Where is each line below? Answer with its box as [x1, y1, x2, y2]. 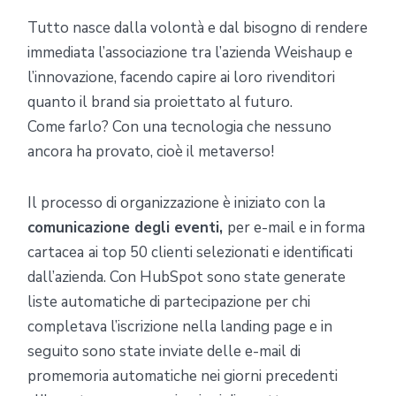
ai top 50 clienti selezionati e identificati [88, 241, 353, 263]
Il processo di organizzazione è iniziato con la [27, 192, 325, 213]
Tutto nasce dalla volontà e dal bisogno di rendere [27, 17, 368, 38]
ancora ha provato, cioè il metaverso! [27, 141, 274, 162]
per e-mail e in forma [227, 217, 365, 238]
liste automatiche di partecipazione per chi [27, 291, 310, 312]
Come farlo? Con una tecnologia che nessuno [27, 116, 331, 137]
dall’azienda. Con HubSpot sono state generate [27, 266, 346, 287]
